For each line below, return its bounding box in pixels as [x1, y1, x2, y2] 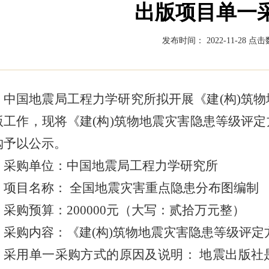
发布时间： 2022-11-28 [162, 36, 249, 45]
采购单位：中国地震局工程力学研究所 [4, 159, 218, 173]
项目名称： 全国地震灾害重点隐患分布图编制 [4, 181, 259, 195]
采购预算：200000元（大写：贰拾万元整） [4, 203, 245, 217]
